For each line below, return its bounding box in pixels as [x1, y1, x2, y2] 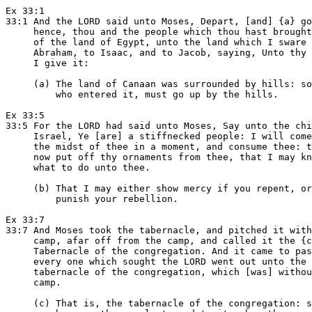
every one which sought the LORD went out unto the [6, 256, 306, 267]
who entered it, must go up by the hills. [6, 89, 279, 100]
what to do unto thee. [6, 162, 150, 173]
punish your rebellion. [6, 194, 178, 204]
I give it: [6, 58, 89, 68]
